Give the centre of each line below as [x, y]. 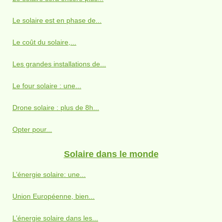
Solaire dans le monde [111, 154]
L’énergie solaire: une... [49, 174]
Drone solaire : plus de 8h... [56, 107]
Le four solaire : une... [47, 85]
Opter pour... [32, 129]
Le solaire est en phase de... [57, 20]
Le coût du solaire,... [44, 42]
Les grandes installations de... [59, 64]
